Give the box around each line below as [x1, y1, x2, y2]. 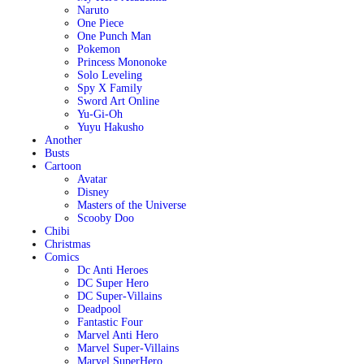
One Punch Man [76, 30, 151, 42]
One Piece [76, 17, 123, 29]
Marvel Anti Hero [76, 329, 158, 341]
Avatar [76, 173, 107, 185]
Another [44, 134, 82, 146]
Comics [44, 251, 79, 263]
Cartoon [44, 160, 81, 172]
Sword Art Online [76, 95, 159, 107]
